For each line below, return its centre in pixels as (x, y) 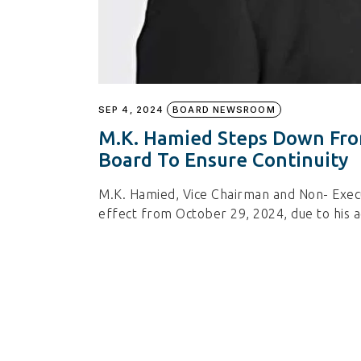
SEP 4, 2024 (131, 109)
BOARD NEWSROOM (224, 109)
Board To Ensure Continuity (223, 160)
